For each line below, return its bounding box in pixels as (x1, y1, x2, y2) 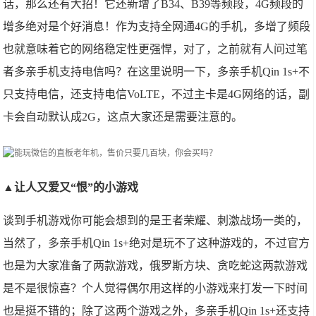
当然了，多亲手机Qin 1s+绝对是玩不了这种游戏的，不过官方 (3, 237, 310, 249)
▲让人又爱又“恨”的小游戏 (3, 181, 139, 193)
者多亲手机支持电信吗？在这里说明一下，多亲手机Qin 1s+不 (3, 66, 310, 78)
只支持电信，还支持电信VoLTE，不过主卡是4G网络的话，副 (3, 88, 310, 100)
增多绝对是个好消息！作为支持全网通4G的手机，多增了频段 (3, 20, 311, 32)
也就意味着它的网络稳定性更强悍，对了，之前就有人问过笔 (3, 43, 308, 55)
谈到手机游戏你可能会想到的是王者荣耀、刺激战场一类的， (3, 214, 308, 226)
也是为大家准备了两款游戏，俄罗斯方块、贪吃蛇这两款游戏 (3, 260, 308, 272)
